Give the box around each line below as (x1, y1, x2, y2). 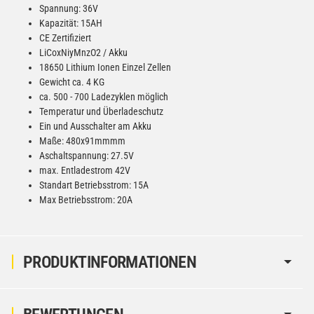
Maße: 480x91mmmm (39, 135, 125, 146)
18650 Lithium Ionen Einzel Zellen (39, 61, 171, 73)
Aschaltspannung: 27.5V (39, 149, 134, 161)
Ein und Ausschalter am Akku (39, 120, 151, 132)
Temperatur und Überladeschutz (39, 105, 163, 117)
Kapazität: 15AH (39, 17, 102, 29)
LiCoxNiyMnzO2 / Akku (39, 46, 128, 58)
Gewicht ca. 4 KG (39, 76, 104, 88)
